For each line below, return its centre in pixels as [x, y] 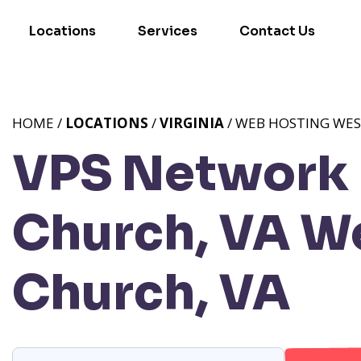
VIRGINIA [192, 123]
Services [168, 31]
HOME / [39, 123]
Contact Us [277, 31]
